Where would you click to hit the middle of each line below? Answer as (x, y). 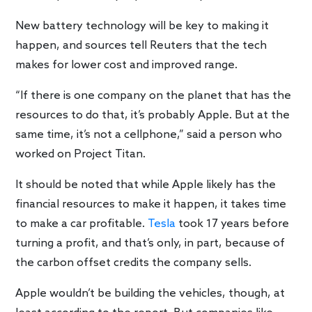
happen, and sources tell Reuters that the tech (141, 45)
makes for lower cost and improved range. (127, 65)
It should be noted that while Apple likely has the (146, 185)
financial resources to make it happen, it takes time (151, 204)
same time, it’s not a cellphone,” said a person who (149, 134)
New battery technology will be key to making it (142, 26)
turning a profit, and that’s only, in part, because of (150, 243)
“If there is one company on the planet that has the (154, 95)
